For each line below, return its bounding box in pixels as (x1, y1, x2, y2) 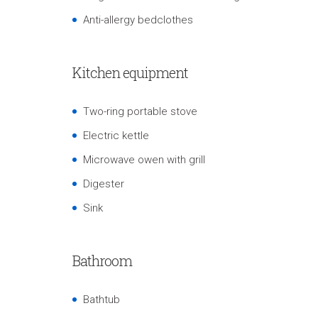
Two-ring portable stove (83, 105, 197, 118)
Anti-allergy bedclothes (83, 13, 193, 26)
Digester (83, 177, 124, 190)
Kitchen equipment (72, 63, 188, 82)
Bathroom (72, 251, 132, 270)
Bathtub (83, 293, 120, 306)
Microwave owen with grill (83, 153, 205, 166)
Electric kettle (83, 129, 149, 142)
